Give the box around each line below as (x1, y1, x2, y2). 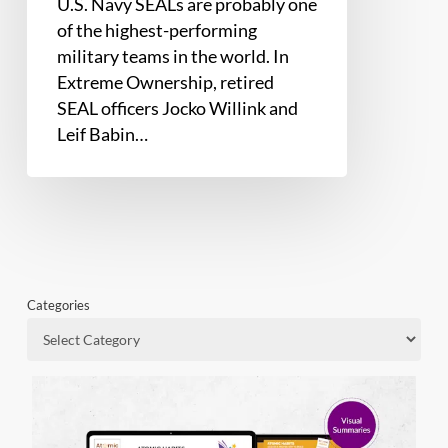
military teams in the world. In (56, 45, 289, 68)
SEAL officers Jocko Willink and (56, 97, 298, 120)
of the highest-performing (56, 19, 257, 42)
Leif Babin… (56, 123, 148, 146)
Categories (26, 297, 90, 314)
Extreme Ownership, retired (56, 71, 274, 94)
